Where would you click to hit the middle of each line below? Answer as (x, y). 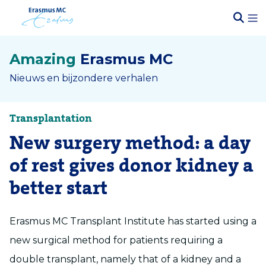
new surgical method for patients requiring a (116, 240)
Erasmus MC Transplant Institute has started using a (133, 221)
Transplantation (51, 118)
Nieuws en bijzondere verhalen (84, 78)
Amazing (43, 59)
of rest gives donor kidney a (132, 166)
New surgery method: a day (130, 143)
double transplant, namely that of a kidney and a (125, 259)
